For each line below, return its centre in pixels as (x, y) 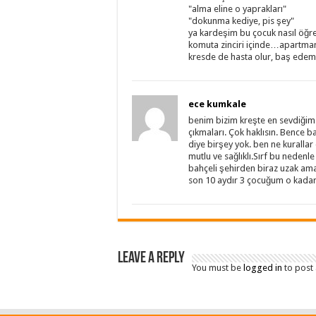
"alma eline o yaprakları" (237, 9)
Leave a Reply (151, 259)
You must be (218, 268)
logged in (263, 268)
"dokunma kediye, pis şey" (241, 21)
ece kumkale (217, 104)
